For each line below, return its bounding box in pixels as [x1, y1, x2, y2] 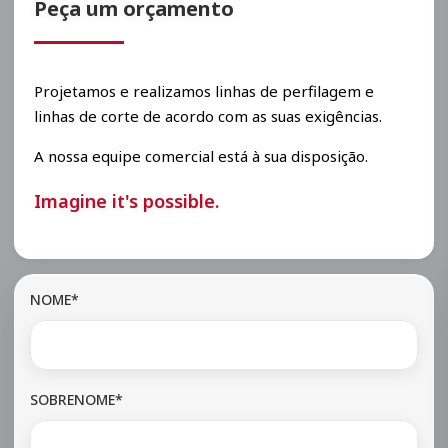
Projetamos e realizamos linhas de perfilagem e [34, 80, 374, 101]
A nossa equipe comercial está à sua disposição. [34, 145, 368, 166]
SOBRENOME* [30, 389, 123, 409]
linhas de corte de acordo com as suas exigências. [34, 105, 382, 126]
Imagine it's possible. [34, 188, 219, 213]
